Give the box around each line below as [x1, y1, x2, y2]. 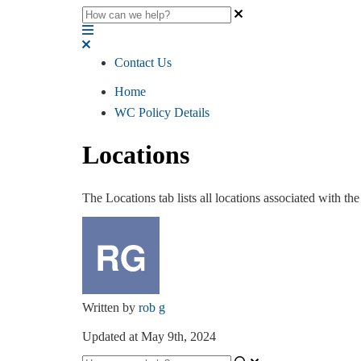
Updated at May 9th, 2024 [82, 329, 216, 343]
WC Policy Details [114, 106, 210, 119]
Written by [82, 300, 139, 314]
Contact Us [114, 56, 172, 69]
